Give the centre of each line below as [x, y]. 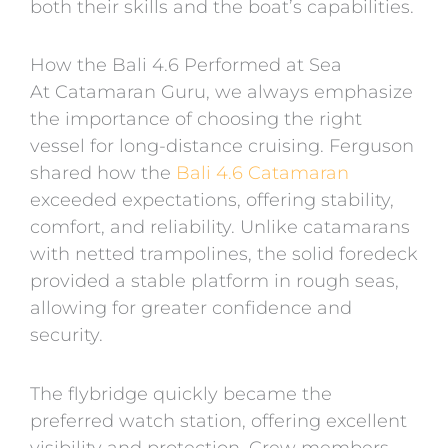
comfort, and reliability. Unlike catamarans [220, 227]
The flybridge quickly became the [181, 393]
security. [66, 335]
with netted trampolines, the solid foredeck [224, 254]
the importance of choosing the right [196, 119]
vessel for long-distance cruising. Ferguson [222, 146]
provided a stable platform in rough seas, [214, 281]
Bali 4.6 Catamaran [262, 173]
